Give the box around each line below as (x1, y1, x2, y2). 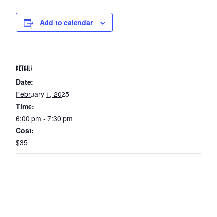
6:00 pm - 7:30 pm (16, 113, 73, 123)
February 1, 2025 (16, 89, 70, 99)
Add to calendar (40, 17, 93, 28)
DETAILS (16, 64, 33, 73)
